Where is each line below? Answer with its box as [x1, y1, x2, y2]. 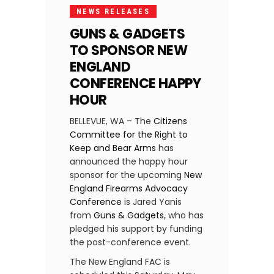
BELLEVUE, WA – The [70, 115, 154, 128]
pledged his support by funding [70, 223, 202, 235]
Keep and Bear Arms [70, 142, 156, 155]
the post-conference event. [70, 236, 191, 249]
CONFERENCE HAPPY [70, 74, 201, 94]
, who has [164, 209, 204, 222]
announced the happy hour [70, 155, 188, 168]
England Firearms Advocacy [70, 182, 188, 195]
